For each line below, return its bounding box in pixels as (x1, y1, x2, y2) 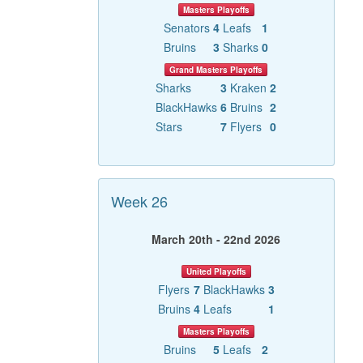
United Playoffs (186, 266, 246, 278)
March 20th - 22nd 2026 (152, 231, 281, 248)
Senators (164, 19, 211, 36)
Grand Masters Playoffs (169, 64, 263, 76)
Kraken (230, 79, 267, 96)
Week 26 (110, 190, 168, 212)
